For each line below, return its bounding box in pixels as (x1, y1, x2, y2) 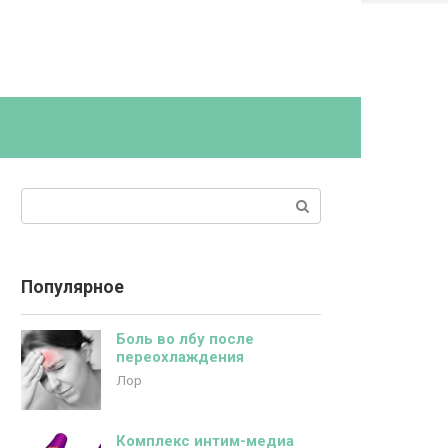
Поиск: (20, 189, 70, 208)
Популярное (21, 277, 124, 297)
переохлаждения (116, 348, 244, 366)
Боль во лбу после (116, 330, 254, 348)
